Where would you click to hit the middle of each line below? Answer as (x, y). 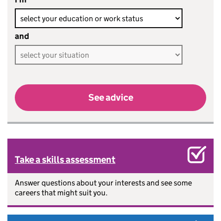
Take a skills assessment (65, 160)
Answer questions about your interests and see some (103, 183)
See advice (110, 97)
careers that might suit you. (61, 193)
